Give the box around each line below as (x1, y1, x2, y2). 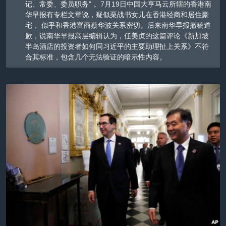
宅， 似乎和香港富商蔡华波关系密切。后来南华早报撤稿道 (25, 21, 211, 30)
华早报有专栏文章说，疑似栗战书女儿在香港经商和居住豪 (25, 11, 209, 19)
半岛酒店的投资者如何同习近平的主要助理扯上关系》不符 (25, 42, 209, 51)
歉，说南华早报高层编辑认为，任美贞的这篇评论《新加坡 (25, 32, 209, 40)
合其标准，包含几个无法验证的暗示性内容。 (25, 53, 167, 62)
